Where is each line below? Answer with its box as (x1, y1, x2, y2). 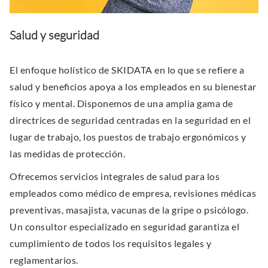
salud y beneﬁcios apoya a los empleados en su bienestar (10, 80, 257, 92)
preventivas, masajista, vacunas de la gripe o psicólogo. (10, 203, 248, 215)
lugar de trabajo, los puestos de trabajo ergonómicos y (10, 130, 246, 142)
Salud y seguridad (10, 27, 99, 42)
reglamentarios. (10, 254, 78, 266)
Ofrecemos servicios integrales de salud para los (10, 170, 220, 182)
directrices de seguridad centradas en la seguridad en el (10, 114, 251, 126)
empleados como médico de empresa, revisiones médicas (10, 187, 256, 199)
